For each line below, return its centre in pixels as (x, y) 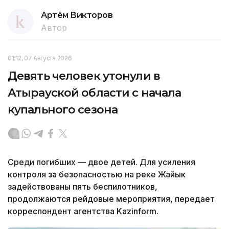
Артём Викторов (77, 15)
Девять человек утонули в (84, 76)
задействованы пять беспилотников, (83, 186)
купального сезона (63, 109)
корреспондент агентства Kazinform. (83, 211)
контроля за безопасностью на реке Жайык (97, 174)
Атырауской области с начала (95, 93)
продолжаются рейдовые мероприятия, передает (111, 199)
